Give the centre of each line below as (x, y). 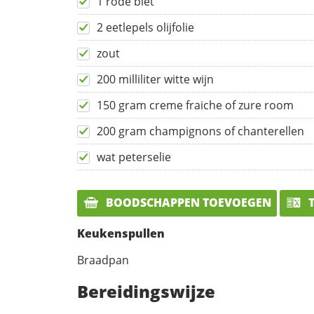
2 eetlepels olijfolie (145, 28)
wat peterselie (134, 157)
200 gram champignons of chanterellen (200, 131)
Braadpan (103, 260)
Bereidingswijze (146, 291)
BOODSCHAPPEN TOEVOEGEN (187, 203)
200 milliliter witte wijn (155, 80)
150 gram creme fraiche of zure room (195, 105)
